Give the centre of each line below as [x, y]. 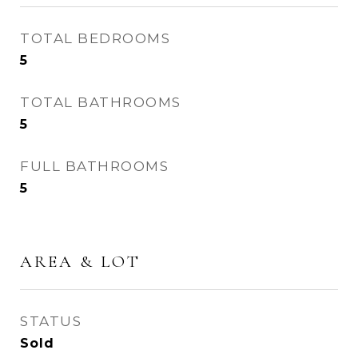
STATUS [51, 321]
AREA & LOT [80, 262]
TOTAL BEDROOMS [95, 38]
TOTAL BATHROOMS [101, 102]
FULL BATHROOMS [94, 166]
